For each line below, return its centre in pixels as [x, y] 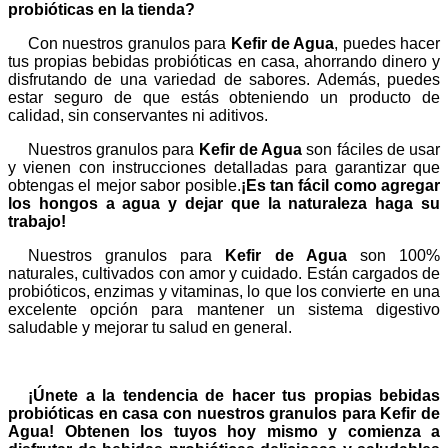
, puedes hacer [387, 43]
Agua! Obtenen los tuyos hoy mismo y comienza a [224, 431]
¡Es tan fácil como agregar [340, 185]
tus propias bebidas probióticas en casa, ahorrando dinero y [224, 61]
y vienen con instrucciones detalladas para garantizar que [224, 167]
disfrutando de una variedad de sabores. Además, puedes [224, 79]
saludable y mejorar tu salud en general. [150, 327]
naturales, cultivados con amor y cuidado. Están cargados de [224, 273]
